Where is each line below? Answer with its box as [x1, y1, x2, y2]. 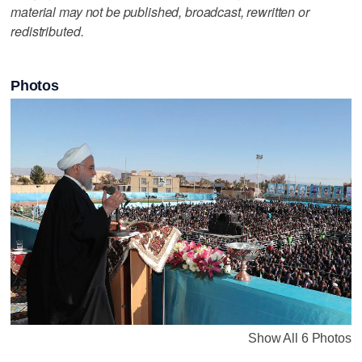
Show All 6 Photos [248, 331, 351, 346]
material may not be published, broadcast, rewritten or [11, 2, 309, 21]
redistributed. [11, 21, 84, 40]
